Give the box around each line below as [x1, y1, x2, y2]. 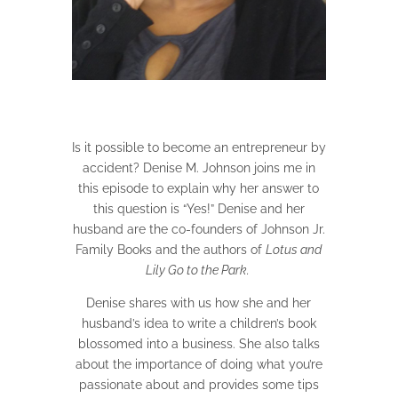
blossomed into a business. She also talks [77, 337, 320, 352]
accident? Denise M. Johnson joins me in [82, 161, 315, 176]
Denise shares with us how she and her [86, 296, 312, 311]
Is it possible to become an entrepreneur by [71, 140, 326, 155]
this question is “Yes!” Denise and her [92, 202, 305, 217]
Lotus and [266, 243, 322, 258]
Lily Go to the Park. [145, 263, 252, 278]
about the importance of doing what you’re [75, 357, 322, 372]
